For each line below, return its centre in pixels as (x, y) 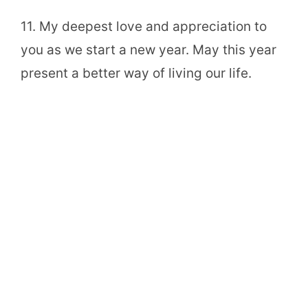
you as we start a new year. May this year (148, 49)
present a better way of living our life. (136, 73)
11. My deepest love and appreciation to (144, 26)
